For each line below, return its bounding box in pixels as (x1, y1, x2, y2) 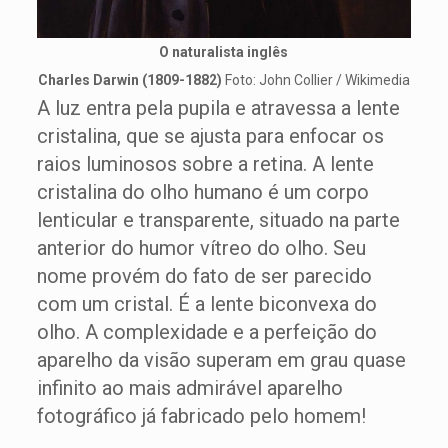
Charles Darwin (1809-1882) (37, 72, 222, 88)
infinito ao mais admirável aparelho (36, 376, 343, 400)
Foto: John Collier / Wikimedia (221, 72, 410, 88)
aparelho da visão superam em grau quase (36, 348, 406, 372)
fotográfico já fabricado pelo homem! (36, 404, 366, 428)
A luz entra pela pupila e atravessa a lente (36, 96, 400, 120)
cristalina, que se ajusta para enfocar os (36, 124, 384, 148)
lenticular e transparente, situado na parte (36, 208, 400, 232)
